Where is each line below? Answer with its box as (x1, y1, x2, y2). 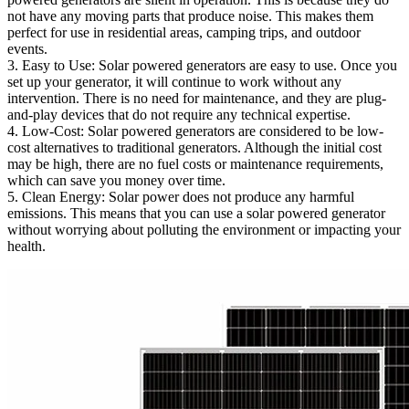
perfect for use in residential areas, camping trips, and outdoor (7, 24, 361, 40)
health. (7, 237, 46, 254)
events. (7, 40, 47, 57)
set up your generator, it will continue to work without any (7, 73, 341, 89)
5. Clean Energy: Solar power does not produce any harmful (7, 188, 354, 204)
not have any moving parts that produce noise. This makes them (7, 7, 373, 24)
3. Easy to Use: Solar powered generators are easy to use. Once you (7, 57, 397, 73)
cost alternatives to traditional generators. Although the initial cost (7, 139, 382, 155)
